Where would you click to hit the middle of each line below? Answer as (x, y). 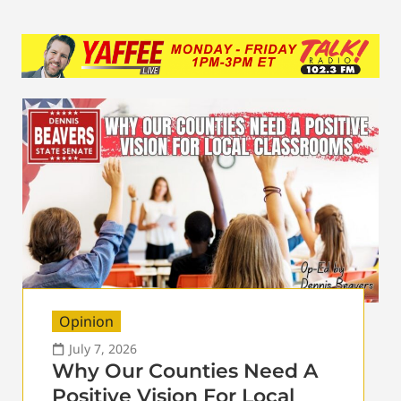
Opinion (86, 321)
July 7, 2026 (103, 348)
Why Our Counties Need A (185, 371)
